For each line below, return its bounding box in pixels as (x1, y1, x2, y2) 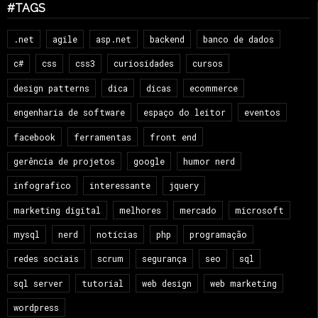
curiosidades (114, 57, 174, 70)
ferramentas (74, 131, 131, 143)
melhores (119, 204, 161, 216)
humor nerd (183, 155, 235, 167)
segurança (142, 253, 187, 265)
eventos (244, 106, 280, 119)
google (133, 155, 165, 167)
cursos (192, 57, 223, 70)
